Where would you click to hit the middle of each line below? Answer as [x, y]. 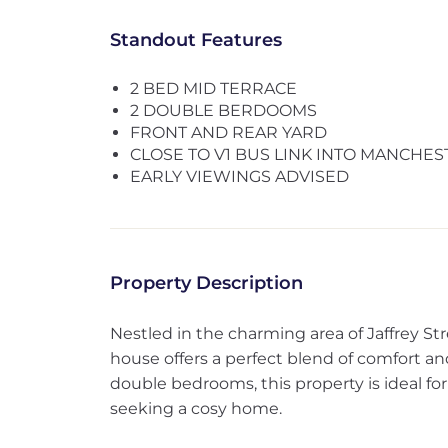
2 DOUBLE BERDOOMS [223, 110]
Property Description [206, 283]
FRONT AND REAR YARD [228, 132]
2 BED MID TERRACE [213, 88]
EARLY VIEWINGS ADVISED [239, 176]
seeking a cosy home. [195, 408]
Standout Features [195, 40]
